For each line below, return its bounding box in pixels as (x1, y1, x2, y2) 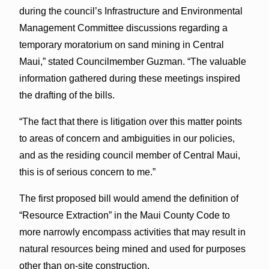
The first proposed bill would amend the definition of (19, 193, 238, 204)
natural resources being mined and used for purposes (19, 243, 246, 254)
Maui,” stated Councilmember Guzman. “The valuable (19, 56, 246, 67)
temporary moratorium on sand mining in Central (19, 39, 224, 50)
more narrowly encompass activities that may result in (19, 226, 246, 237)
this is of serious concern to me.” (19, 166, 156, 177)
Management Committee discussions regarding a (19, 22, 228, 33)
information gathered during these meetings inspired (19, 73, 240, 83)
